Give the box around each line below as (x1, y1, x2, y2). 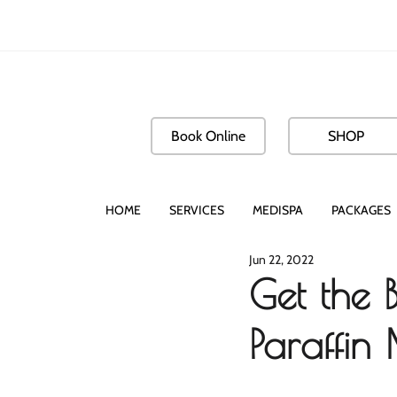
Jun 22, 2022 (249, 252, 314, 268)
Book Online (171, 128, 245, 144)
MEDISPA (253, 202, 303, 218)
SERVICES (169, 202, 224, 218)
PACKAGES (331, 202, 391, 218)
